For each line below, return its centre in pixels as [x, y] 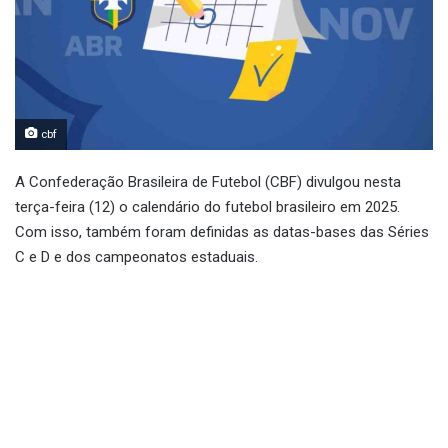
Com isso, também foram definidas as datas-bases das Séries [222, 231]
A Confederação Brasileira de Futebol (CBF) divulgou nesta [208, 181]
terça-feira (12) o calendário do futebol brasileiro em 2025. [207, 206]
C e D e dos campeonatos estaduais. [136, 256]
